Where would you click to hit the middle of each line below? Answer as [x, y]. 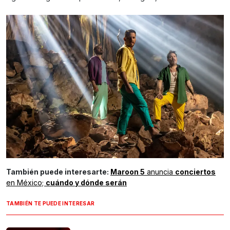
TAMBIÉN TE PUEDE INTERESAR [51, 204]
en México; [26, 183]
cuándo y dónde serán [86, 183]
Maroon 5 [128, 172]
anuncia [160, 172]
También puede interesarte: [58, 172]
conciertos [195, 172]
